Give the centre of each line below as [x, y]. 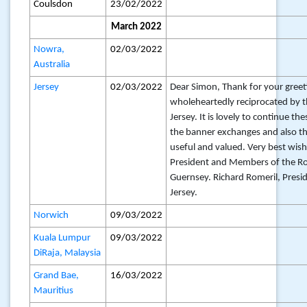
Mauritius [54, 291]
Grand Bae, [57, 276]
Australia [52, 65]
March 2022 [136, 27]
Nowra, [49, 50]
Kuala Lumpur [62, 238]
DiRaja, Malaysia [67, 253]
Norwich [51, 216]
